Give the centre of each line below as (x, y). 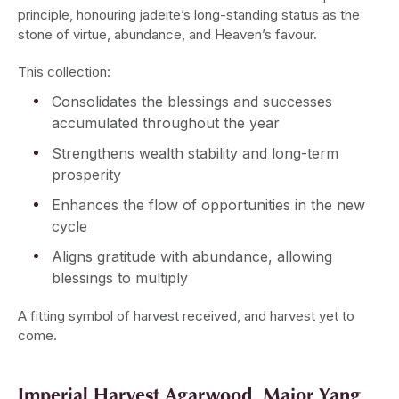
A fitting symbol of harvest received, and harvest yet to (186, 316)
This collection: (64, 72)
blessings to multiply (120, 278)
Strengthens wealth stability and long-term (195, 154)
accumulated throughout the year (166, 123)
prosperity (86, 175)
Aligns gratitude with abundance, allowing (192, 257)
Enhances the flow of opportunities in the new (208, 205)
